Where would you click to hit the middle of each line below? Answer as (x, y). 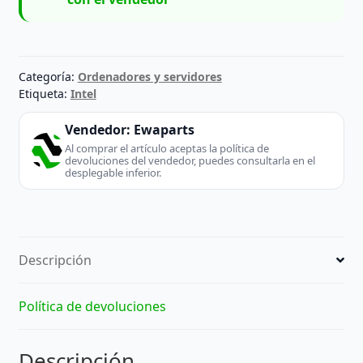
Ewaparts (164, 130)
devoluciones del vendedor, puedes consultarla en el (190, 161)
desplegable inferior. (113, 173)
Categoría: (48, 77)
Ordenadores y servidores (149, 77)
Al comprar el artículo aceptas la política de (167, 149)
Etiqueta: (44, 94)
